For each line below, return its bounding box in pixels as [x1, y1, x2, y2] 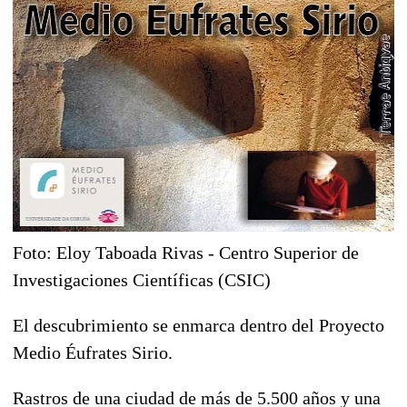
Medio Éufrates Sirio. [13, 342, 173, 362]
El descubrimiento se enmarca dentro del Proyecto [13, 314, 384, 335]
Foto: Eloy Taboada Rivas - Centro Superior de [13, 242, 359, 263]
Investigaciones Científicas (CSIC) [13, 269, 271, 290]
